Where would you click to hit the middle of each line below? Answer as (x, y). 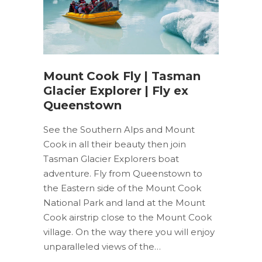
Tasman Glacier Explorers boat (111, 158)
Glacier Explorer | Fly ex (116, 90)
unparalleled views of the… (102, 246)
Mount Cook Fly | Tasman (122, 76)
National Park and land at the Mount (124, 202)
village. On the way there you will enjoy (129, 232)
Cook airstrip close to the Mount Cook (127, 217)
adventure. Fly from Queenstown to (123, 173)
